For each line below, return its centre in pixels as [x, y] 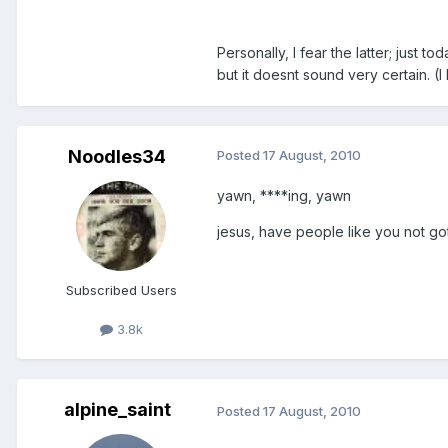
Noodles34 [117, 157]
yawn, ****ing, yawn [284, 196]
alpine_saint [117, 410]
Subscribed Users [121, 290]
